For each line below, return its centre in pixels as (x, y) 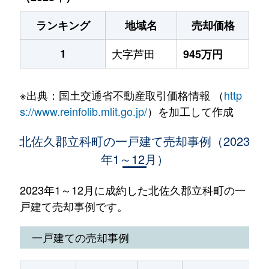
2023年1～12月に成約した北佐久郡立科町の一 (132, 190)
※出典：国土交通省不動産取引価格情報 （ (122, 95)
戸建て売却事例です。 (74, 206)
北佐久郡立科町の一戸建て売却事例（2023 (134, 141)
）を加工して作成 (190, 111)
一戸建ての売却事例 (80, 237)
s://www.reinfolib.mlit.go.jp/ (83, 111)
